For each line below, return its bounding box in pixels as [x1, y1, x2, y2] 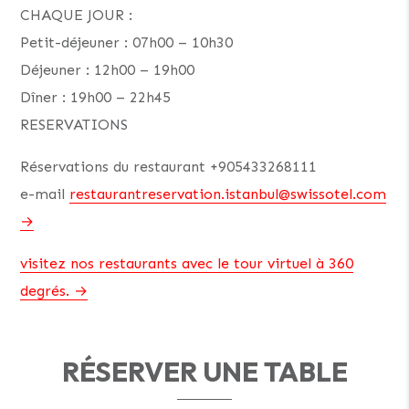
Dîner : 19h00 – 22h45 [20, 88, 172, 106]
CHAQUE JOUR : [20, 5, 133, 24]
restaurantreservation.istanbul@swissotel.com [69, 184, 387, 203]
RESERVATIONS [20, 115, 129, 133]
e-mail [20, 184, 70, 203]
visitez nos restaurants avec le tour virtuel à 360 [20, 254, 354, 272]
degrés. [20, 281, 70, 299]
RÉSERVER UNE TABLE [61, 353, 348, 389]
